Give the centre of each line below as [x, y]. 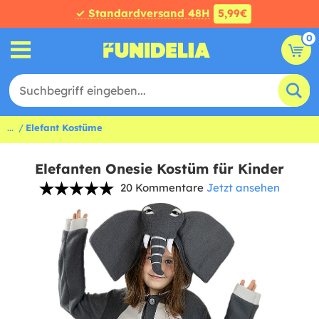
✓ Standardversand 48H [142, 13]
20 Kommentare [162, 188]
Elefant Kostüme [64, 127]
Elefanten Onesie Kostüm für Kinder [159, 169]
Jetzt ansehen [243, 188]
